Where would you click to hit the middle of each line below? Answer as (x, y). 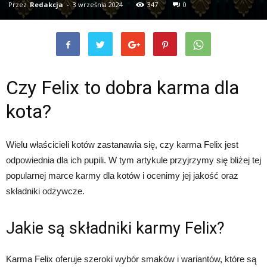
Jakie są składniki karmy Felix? (115, 228)
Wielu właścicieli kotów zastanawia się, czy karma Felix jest (122, 144)
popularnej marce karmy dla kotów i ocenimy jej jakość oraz (122, 175)
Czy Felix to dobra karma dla (122, 87)
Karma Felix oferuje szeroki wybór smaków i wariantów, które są (131, 259)
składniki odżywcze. (45, 191)
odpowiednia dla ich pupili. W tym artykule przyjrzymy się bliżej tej (133, 160)
